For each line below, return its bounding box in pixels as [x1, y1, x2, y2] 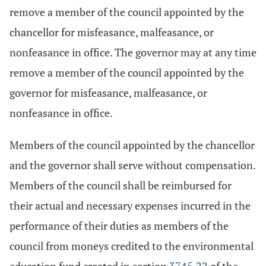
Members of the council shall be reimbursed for [9, 178, 232, 192]
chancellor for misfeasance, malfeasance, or [9, 25, 214, 39]
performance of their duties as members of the [9, 218, 229, 233]
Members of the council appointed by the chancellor [9, 138, 255, 152]
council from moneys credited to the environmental [9, 239, 254, 253]
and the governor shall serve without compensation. [9, 158, 255, 172]
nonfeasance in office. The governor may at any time [9, 45, 256, 59]
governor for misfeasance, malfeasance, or [9, 85, 207, 100]
